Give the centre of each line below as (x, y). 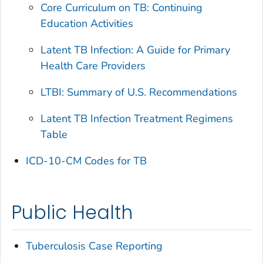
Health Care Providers (93, 66)
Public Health (72, 213)
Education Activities (87, 24)
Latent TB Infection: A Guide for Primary (136, 50)
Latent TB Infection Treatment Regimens (137, 119)
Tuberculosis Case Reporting (95, 246)
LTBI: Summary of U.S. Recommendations (139, 92)
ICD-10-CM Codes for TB (87, 161)
